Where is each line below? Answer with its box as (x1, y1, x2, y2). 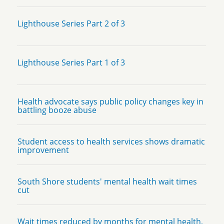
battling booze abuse (17, 104, 96, 116)
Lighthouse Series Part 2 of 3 (17, 18, 125, 29)
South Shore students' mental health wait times (17, 176, 197, 187)
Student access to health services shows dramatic (17, 136, 205, 147)
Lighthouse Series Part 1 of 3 (17, 57, 125, 68)
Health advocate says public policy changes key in (17, 96, 203, 107)
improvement (17, 144, 69, 156)
